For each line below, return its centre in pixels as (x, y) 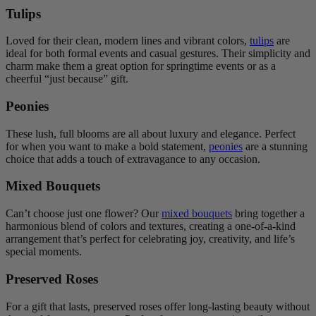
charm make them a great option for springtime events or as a (141, 66)
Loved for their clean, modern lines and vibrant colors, (128, 41)
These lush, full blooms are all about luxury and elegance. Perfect (151, 133)
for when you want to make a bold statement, (107, 146)
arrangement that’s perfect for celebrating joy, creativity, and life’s (150, 239)
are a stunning (275, 146)
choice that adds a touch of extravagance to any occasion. (133, 159)
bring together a (268, 214)
